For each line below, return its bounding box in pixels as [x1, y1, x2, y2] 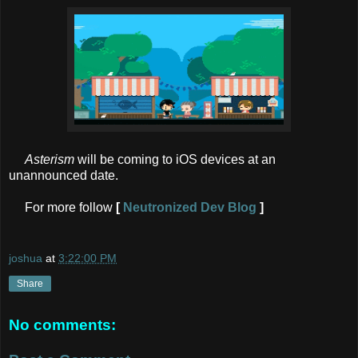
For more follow [9, 200, 116, 214]
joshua [9, 251, 42, 265]
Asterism [25, 152, 74, 166]
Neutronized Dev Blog [123, 200, 257, 214]
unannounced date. [9, 168, 118, 182]
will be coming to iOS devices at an [74, 152, 276, 166]
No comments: [9, 316, 116, 334]
